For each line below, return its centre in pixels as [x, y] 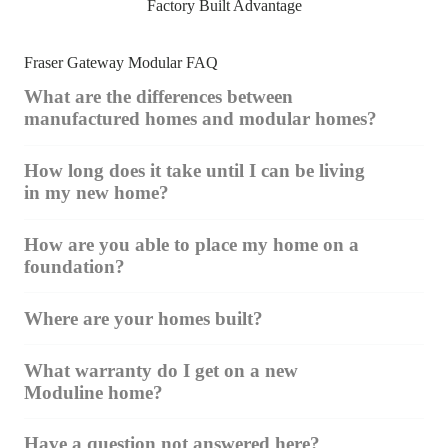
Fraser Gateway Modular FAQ [121, 63]
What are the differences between [158, 97]
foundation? [74, 267]
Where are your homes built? [143, 318]
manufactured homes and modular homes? [200, 119]
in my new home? [96, 193]
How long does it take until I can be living [194, 171]
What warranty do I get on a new [161, 370]
